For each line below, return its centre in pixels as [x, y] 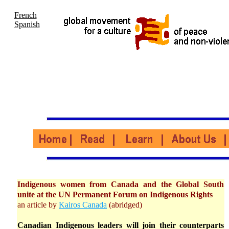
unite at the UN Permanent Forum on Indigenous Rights [115, 194]
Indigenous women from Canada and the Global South [121, 184]
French [25, 15]
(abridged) [124, 205]
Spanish [27, 24]
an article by [38, 205]
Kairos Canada [83, 205]
